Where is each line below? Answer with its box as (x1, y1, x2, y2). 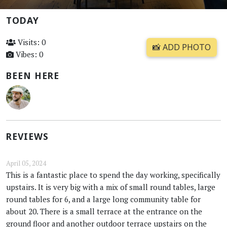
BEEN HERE (6, 69, 59, 82)
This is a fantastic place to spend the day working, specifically (6, 169, 220, 180)
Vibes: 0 (14, 49, 43, 59)
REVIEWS (6, 130, 49, 142)
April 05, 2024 (6, 158, 46, 168)
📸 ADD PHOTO (152, 41, 211, 53)
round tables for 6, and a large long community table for (6, 194, 201, 204)
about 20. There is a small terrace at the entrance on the (6, 206, 202, 216)
